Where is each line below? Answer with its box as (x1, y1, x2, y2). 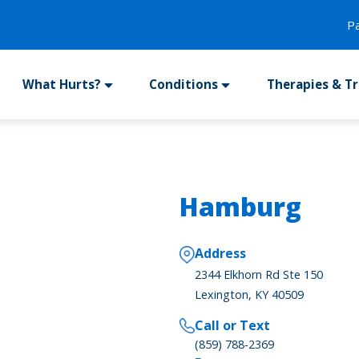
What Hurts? (22, 76, 101, 93)
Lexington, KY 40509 (195, 287, 305, 303)
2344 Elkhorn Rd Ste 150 (195, 267, 324, 283)
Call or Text (195, 317, 271, 335)
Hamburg (179, 189, 301, 224)
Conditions (149, 76, 219, 93)
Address (195, 244, 247, 263)
